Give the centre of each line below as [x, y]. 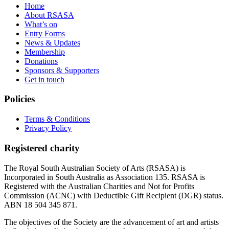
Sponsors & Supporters [62, 70]
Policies [19, 99]
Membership [45, 52]
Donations [41, 61]
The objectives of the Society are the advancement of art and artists [111, 222]
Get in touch [44, 79]
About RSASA [49, 15]
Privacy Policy [48, 128]
